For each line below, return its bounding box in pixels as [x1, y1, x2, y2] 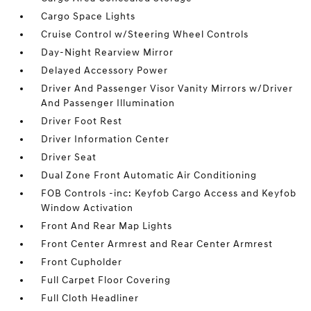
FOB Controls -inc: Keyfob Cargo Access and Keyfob [41, 187, 297, 199]
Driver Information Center [41, 133, 170, 145]
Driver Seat [41, 151, 97, 163]
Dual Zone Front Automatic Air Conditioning [41, 169, 258, 181]
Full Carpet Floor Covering [41, 274, 171, 286]
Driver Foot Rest [41, 115, 123, 127]
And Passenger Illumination [41, 97, 176, 109]
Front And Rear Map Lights [41, 220, 173, 232]
